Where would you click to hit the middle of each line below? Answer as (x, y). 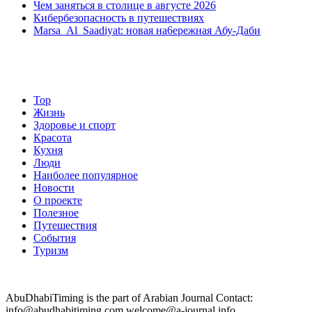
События (55, 237)
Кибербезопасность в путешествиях (119, 17)
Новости (54, 187)
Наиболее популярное (86, 175)
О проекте (58, 200)
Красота (53, 137)
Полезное (56, 212)
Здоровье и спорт (75, 125)
